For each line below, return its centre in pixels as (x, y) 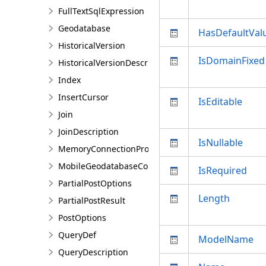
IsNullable (221, 142)
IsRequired (223, 170)
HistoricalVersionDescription (115, 63)
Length (214, 198)
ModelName (226, 239)
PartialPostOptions (95, 183)
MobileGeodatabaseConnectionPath (129, 166)
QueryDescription (93, 252)
